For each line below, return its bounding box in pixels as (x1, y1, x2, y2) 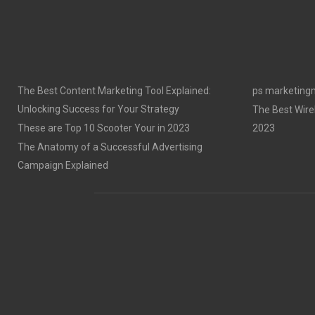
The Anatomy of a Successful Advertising (18, 141, 202, 153)
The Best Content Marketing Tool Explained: (18, 85, 211, 96)
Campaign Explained (18, 160, 108, 171)
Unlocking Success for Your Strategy (18, 103, 179, 115)
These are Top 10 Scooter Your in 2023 (18, 122, 190, 134)
